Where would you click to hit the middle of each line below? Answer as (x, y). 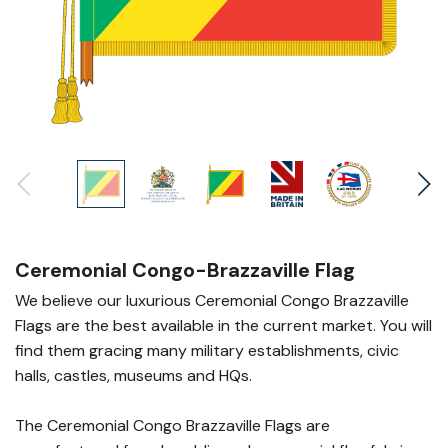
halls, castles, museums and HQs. (133, 375)
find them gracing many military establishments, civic (207, 350)
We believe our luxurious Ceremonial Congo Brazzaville (212, 300)
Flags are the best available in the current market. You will (223, 325)
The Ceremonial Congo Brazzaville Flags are (172, 425)
